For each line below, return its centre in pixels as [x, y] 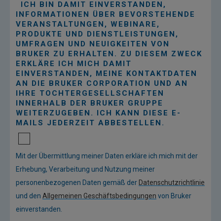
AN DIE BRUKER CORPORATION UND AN [102, 83]
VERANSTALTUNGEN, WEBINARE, [88, 24]
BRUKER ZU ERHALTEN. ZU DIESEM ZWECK [109, 54]
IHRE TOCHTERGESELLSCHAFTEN [90, 93]
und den [29, 196]
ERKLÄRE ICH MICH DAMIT [74, 63]
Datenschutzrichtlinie [172, 182]
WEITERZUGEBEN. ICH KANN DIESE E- [98, 113]
